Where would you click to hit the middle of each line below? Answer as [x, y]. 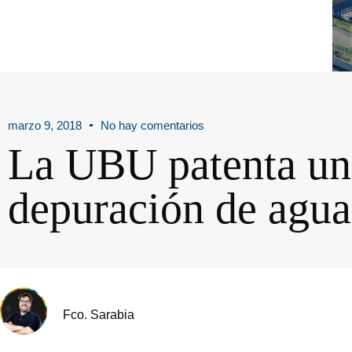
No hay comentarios [152, 125]
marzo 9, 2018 [45, 125]
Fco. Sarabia [99, 315]
